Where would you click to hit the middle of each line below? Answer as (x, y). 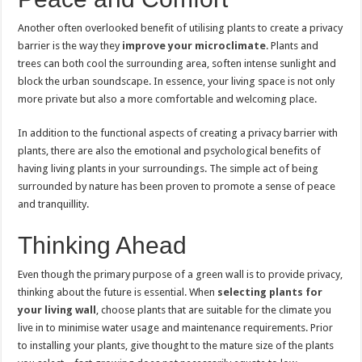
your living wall (57, 310)
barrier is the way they (70, 46)
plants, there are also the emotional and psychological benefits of (170, 151)
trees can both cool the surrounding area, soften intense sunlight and (177, 63)
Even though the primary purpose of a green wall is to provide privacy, (181, 274)
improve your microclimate (194, 46)
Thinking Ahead (103, 245)
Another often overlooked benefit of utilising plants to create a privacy (181, 28)
